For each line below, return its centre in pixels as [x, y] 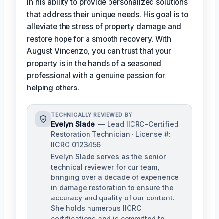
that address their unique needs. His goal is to [108, 14]
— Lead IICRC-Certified [138, 124]
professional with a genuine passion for [96, 75]
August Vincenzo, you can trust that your [99, 51]
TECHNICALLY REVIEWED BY [92, 115]
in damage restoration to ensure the [112, 187]
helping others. [53, 88]
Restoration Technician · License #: [111, 134]
